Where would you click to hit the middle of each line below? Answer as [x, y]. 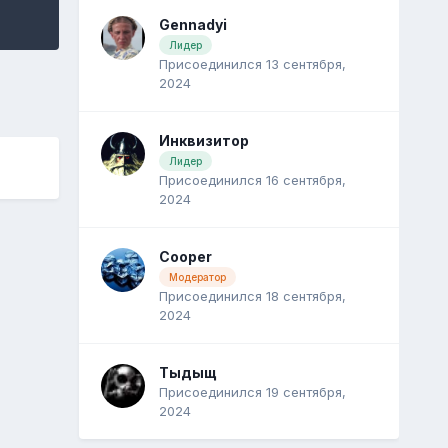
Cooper [185, 256]
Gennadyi [192, 24]
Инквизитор [203, 140]
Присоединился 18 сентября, [252, 296]
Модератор [197, 277]
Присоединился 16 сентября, [252, 180]
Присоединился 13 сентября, [252, 64]
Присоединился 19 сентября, [252, 392]
